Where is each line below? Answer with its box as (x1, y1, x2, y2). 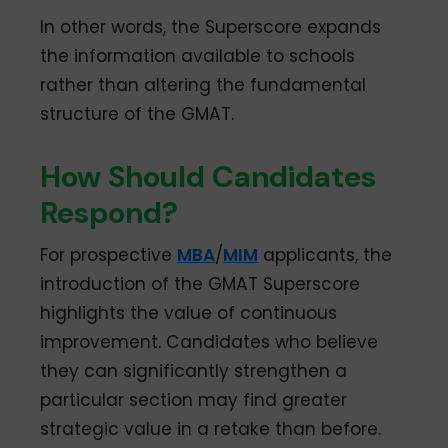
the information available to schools (40, 44, 356, 69)
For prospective (40, 243, 178, 268)
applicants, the (258, 243, 393, 268)
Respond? (40, 193, 179, 233)
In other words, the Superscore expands (40, 15, 382, 40)
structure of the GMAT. (40, 102, 235, 127)
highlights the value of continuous (40, 301, 338, 326)
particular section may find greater (40, 388, 348, 413)
